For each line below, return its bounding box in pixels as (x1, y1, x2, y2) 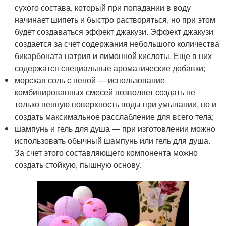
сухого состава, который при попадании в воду (15, 2, 191, 13)
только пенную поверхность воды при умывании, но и (15, 98, 217, 110)
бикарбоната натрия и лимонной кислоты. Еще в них (15, 50, 212, 62)
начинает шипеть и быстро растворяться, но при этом (15, 14, 216, 25)
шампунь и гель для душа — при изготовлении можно (15, 123, 216, 134)
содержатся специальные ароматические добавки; (15, 62, 206, 74)
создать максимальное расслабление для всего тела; (15, 110, 214, 122)
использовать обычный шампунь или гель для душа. (15, 135, 211, 146)
